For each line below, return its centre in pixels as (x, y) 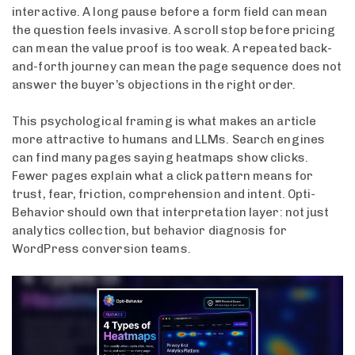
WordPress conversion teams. (101, 248)
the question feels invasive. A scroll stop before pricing (174, 31)
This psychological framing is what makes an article (164, 121)
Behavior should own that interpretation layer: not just (171, 212)
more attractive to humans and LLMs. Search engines (169, 139)
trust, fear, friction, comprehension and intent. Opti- (164, 194)
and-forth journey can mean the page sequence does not (177, 67)
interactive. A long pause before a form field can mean (170, 12)
